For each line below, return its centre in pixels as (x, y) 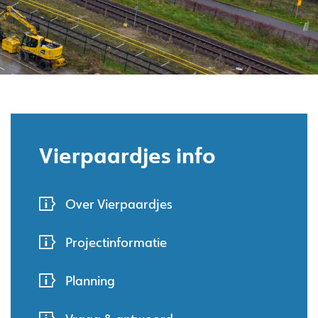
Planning (90, 280)
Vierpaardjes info (127, 154)
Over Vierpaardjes (119, 203)
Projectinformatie (116, 242)
